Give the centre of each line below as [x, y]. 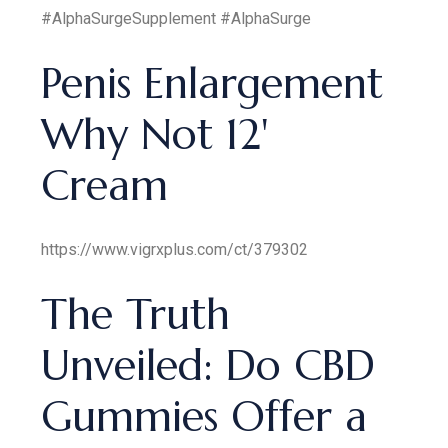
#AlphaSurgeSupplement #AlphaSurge [176, 18]
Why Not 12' [155, 134]
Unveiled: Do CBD [208, 365]
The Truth [136, 314]
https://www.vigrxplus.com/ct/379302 [175, 249]
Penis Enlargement [212, 83]
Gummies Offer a [204, 416]
